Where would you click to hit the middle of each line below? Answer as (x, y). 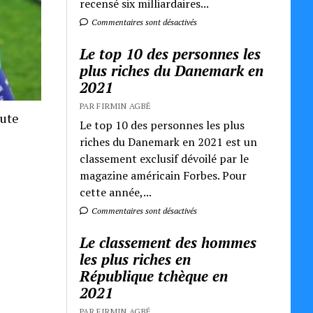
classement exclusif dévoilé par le (165, 158)
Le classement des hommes (168, 242)
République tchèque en (154, 276)
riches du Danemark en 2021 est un (169, 141)
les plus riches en (136, 259)
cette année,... (116, 192)
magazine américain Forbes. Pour (163, 175)
